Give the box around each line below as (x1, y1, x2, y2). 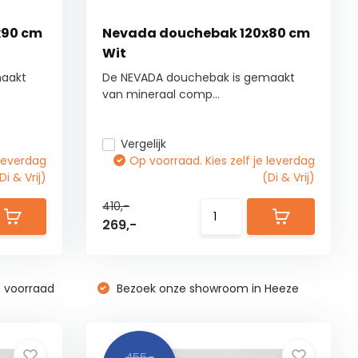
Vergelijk (121, 136, 167, 152)
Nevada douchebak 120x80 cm (102, 24, 311, 42)
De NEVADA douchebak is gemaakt (102, 70, 296, 86)
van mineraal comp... (102, 86, 221, 102)
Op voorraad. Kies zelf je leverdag (129, 153, 316, 169)
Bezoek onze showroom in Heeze (113, 280, 299, 296)
